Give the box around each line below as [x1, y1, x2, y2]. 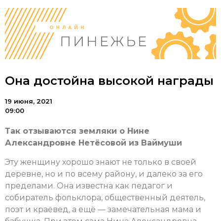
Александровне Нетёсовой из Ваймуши [5, 138, 182, 148]
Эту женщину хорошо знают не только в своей [5, 157, 196, 167]
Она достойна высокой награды [5, 74, 214, 88]
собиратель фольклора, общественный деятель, [5, 192, 205, 202]
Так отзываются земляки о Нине [5, 126, 149, 136]
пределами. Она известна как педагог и [5, 181, 173, 190]
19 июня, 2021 [5, 97, 52, 106]
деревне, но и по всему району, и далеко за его [5, 169, 203, 179]
